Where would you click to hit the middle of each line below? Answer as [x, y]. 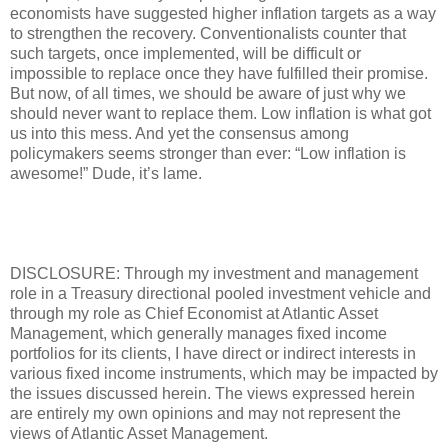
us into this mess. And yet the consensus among [179, 133]
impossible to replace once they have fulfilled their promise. [219, 73]
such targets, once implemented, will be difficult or [185, 53]
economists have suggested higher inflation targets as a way [223, 13]
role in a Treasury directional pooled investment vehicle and [220, 293]
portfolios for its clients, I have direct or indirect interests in [213, 353]
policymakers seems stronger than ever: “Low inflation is [208, 153]
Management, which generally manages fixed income [198, 333]
